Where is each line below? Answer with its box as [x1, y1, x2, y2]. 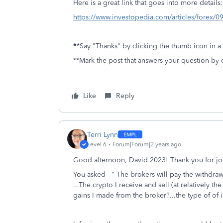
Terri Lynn [87, 130, 118, 139]
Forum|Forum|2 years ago [112, 140, 181, 148]
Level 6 [87, 140, 107, 148]
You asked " [73, 170, 114, 179]
